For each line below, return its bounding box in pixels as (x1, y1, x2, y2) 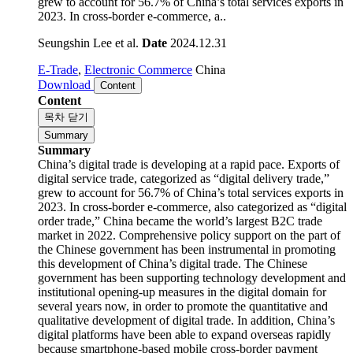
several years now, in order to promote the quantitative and (38, 302, 328, 315)
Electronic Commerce (84, 65, 192, 79)
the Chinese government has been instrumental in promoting (38, 245, 336, 258)
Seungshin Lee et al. (38, 39, 142, 52)
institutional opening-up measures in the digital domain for (38, 288, 326, 301)
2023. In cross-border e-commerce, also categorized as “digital (38, 203, 347, 216)
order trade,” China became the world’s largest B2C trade (38, 217, 322, 230)
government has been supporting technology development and (38, 273, 346, 287)
